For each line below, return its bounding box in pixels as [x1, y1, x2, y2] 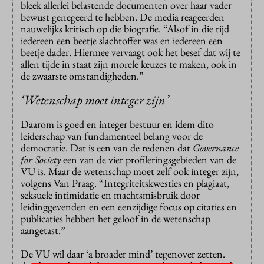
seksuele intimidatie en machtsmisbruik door [21, 188, 200, 202]
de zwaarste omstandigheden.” [21, 69, 144, 83]
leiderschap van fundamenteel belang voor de [21, 129, 203, 143]
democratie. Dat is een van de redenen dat [21, 141, 193, 155]
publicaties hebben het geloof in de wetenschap [21, 212, 210, 226]
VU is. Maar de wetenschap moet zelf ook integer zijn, [21, 164, 239, 179]
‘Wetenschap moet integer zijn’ [21, 91, 169, 109]
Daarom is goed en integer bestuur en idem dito [21, 117, 214, 131]
